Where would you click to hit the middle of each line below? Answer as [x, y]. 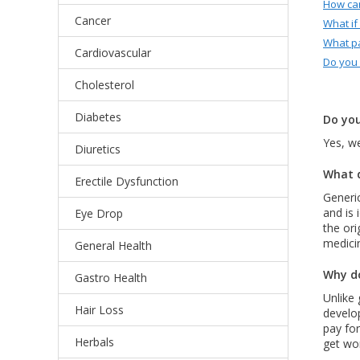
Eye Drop [99, 213]
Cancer [93, 20]
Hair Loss [99, 310]
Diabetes [98, 117]
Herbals [94, 342]
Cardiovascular [113, 53]
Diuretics [98, 149]
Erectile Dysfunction [127, 181]
